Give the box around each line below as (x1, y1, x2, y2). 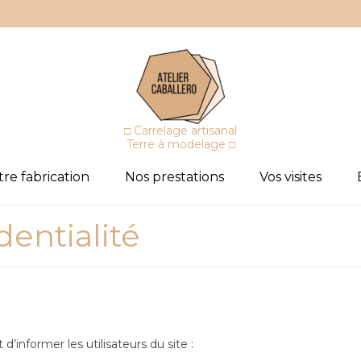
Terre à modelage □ (126, 137, 235, 151)
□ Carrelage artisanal (124, 123, 237, 138)
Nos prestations (124, 169, 224, 185)
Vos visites (259, 169, 322, 185)
